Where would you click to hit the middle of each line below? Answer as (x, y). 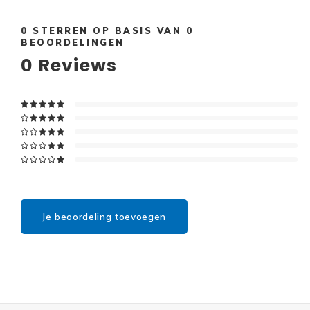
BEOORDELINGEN (73, 42)
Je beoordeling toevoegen (104, 217)
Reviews (75, 65)
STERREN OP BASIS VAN (107, 30)
